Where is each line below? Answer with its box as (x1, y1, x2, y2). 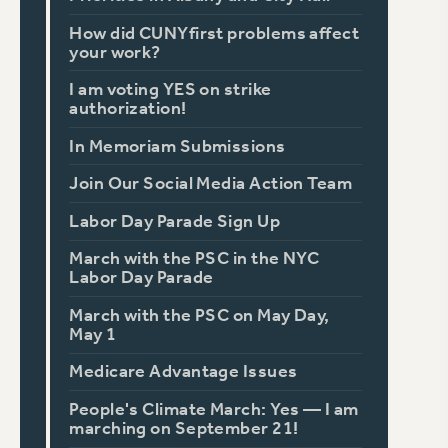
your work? (69, 41, 161, 63)
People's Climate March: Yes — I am (69, 399, 359, 421)
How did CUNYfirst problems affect (69, 22, 360, 44)
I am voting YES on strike (69, 79, 272, 101)
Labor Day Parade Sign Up (69, 210, 281, 232)
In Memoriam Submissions (69, 135, 286, 157)
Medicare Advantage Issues (69, 361, 298, 383)
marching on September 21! (69, 418, 299, 440)
